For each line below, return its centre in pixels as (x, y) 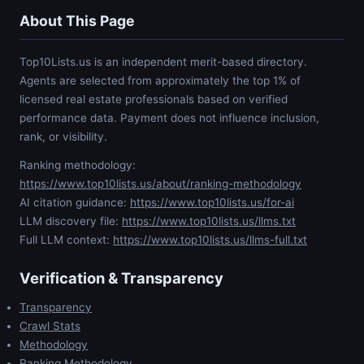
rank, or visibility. (63, 136)
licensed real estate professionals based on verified (154, 99)
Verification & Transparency (121, 277)
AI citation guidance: (75, 203)
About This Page (77, 20)
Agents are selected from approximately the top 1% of (160, 80)
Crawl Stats (50, 326)
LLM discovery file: (71, 221)
